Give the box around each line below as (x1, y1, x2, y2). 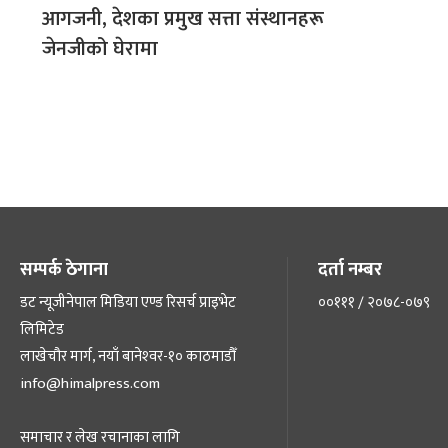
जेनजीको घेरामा (42, 32, 158, 67)
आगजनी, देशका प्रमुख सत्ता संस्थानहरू (42, 2, 324, 37)
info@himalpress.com (20, 370, 160, 396)
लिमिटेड (20, 316, 64, 342)
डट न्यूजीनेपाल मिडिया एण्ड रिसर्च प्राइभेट (20, 289, 236, 315)
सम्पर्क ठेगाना (20, 254, 108, 285)
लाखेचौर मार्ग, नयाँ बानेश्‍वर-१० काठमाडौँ (20, 343, 236, 369)
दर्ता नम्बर (318, 254, 383, 285)
